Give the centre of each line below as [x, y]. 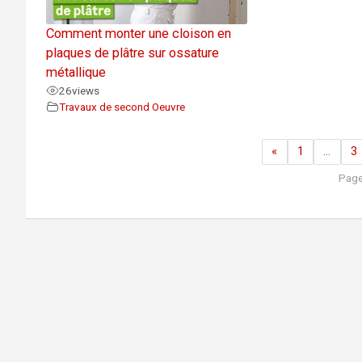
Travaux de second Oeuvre [122, 106]
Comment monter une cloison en [139, 33]
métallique [76, 72]
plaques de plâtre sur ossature [133, 53]
